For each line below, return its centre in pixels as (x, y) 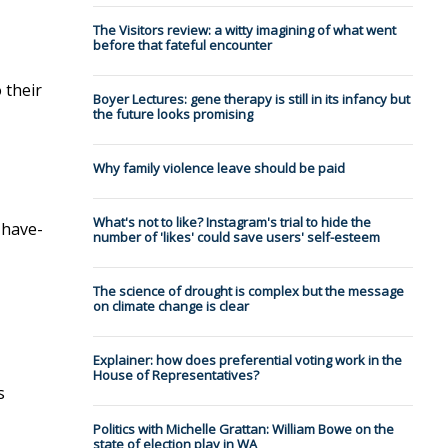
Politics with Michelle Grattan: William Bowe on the (243, 429)
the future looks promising (172, 114)
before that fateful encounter (182, 45)
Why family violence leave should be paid (218, 168)
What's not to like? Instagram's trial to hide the (231, 222)
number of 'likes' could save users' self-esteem (236, 237)
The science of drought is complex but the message (248, 291)
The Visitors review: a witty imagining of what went (244, 30)
